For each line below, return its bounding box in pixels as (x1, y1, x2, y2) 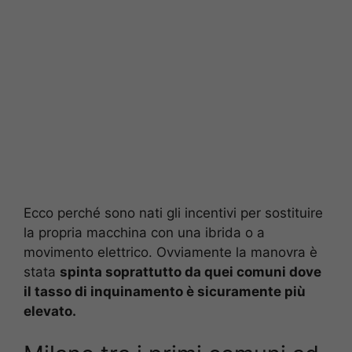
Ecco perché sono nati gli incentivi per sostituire (24, 204, 323, 221)
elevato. (24, 302, 76, 319)
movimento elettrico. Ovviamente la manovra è (24, 244, 317, 260)
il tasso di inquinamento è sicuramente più (24, 283, 306, 299)
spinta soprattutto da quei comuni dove (60, 263, 321, 280)
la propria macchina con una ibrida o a (24, 224, 265, 240)
